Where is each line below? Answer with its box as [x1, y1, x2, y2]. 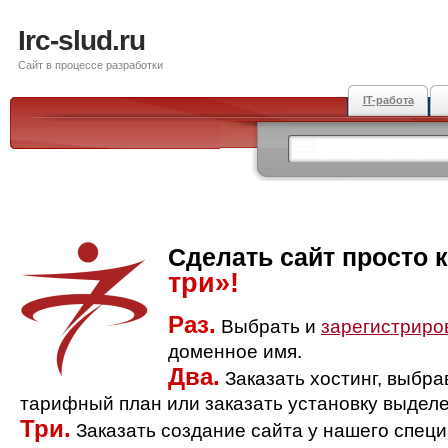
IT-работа [362, 94, 414, 106]
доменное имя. [168, 341, 302, 362]
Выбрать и [216, 316, 321, 337]
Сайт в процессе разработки [18, 59, 163, 71]
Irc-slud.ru [18, 25, 145, 56]
